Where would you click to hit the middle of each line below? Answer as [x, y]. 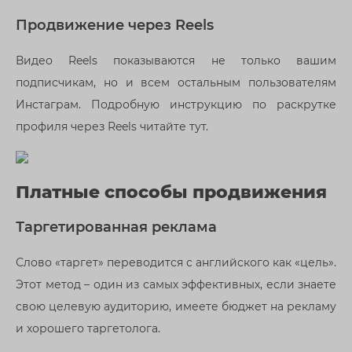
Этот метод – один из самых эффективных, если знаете [176, 285]
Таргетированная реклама [116, 226]
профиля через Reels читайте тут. [112, 127]
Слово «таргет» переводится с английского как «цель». [176, 263]
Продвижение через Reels [115, 24]
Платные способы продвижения [171, 192]
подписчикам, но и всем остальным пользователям [176, 83]
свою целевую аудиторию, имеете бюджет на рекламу [176, 307]
